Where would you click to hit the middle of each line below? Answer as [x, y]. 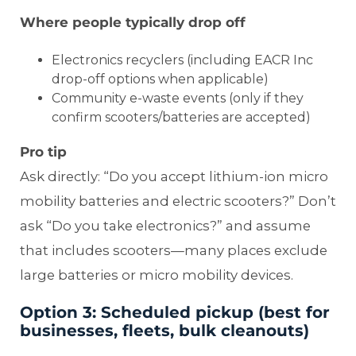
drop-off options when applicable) [160, 79]
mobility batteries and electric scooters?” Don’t [178, 201]
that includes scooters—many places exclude [174, 250]
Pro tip [43, 151]
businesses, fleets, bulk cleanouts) [164, 330]
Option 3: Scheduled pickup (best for [175, 312]
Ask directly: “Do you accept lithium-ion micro [174, 176]
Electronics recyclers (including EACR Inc [182, 60]
